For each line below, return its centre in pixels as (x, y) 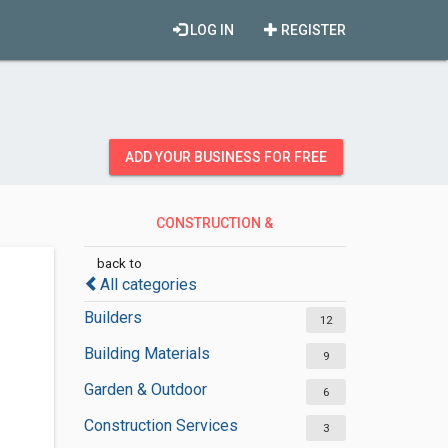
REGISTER (312, 30)
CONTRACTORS (204, 259)
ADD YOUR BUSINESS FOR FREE (226, 157)
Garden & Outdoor (145, 389)
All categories (148, 284)
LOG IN (210, 30)
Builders (112, 317)
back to (119, 263)
